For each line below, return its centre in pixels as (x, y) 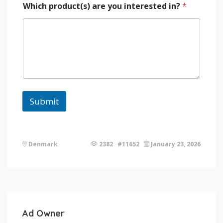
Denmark (42, 144)
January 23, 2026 (175, 144)
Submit (44, 101)
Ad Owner (44, 213)
